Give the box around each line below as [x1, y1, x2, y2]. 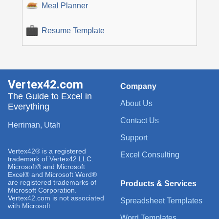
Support [120, 133, 148, 142]
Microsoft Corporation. [8, 186, 77, 195]
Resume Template [41, 26, 105, 35]
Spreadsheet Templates [120, 197, 203, 205]
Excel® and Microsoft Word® [8, 171, 97, 179]
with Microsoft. [8, 202, 52, 210]
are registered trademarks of [8, 178, 96, 187]
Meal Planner [41, 1, 88, 10]
